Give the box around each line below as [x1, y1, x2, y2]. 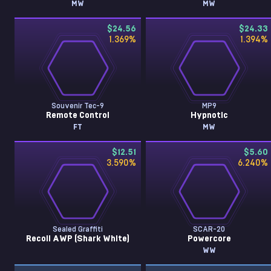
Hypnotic [190, 111, 228, 120]
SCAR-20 [193, 226, 226, 233]
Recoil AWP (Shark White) [26, 235, 130, 243]
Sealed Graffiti [53, 226, 103, 233]
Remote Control [46, 111, 110, 120]
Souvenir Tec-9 [51, 102, 105, 109]
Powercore [187, 235, 231, 243]
